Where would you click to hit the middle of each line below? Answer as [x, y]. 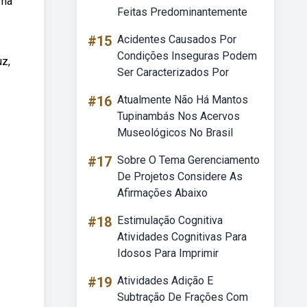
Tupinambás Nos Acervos [179, 116]
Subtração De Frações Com [183, 297]
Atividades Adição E [165, 281]
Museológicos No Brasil [175, 133]
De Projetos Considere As [180, 176]
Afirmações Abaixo [162, 193]
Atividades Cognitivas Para [182, 237]
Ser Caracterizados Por [173, 72]
